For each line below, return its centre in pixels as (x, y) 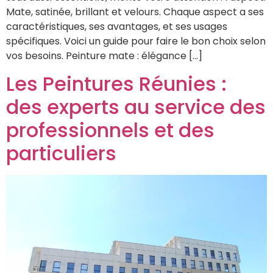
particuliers (61, 153)
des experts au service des (136, 107)
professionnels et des (110, 130)
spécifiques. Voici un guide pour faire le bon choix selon (136, 41)
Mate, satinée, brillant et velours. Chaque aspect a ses (135, 12)
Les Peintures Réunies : (116, 83)
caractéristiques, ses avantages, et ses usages (117, 27)
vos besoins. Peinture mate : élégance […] (104, 56)
